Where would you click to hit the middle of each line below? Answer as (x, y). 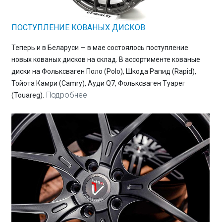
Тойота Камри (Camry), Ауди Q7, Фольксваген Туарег (98, 83)
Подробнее (66, 95)
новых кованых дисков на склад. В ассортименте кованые (106, 60)
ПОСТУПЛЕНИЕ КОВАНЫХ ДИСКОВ (78, 28)
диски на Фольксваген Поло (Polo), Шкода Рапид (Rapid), (104, 72)
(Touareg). (28, 95)
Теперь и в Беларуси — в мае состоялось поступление (100, 48)
